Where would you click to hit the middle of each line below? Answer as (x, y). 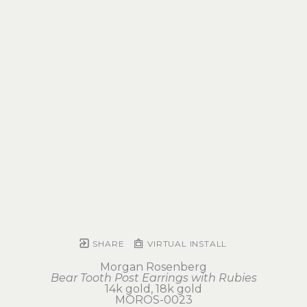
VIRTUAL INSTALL (186, 244)
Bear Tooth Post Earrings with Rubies (153, 278)
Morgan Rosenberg (153, 267)
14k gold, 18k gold (153, 289)
